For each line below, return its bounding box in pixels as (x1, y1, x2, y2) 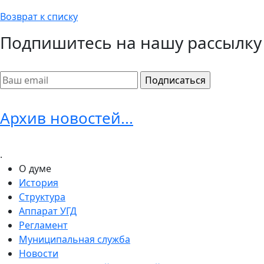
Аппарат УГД (19, 204, 77, 218)
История (19, 176, 58, 190)
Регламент (19, 219, 68, 232)
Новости (19, 247, 58, 260)
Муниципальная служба (19, 233, 130, 246)
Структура (19, 190, 65, 204)
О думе (19, 162, 51, 176)
